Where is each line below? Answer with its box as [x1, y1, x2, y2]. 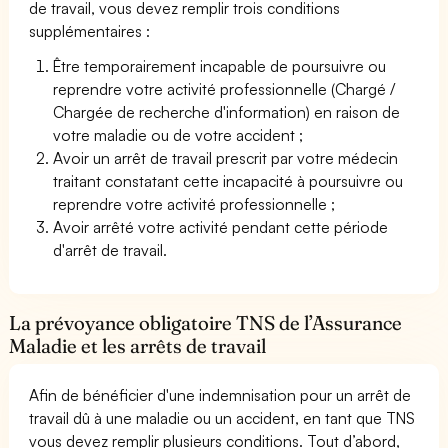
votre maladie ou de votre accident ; [53, 124, 304, 145]
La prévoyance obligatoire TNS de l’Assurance [9, 310, 403, 335]
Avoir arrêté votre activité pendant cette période [53, 216, 389, 237]
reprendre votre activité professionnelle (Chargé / [53, 78, 396, 99]
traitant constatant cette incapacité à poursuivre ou [53, 170, 404, 191]
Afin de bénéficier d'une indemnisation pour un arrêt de [29, 384, 412, 405]
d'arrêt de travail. [53, 239, 168, 260]
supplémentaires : [29, 20, 151, 41]
